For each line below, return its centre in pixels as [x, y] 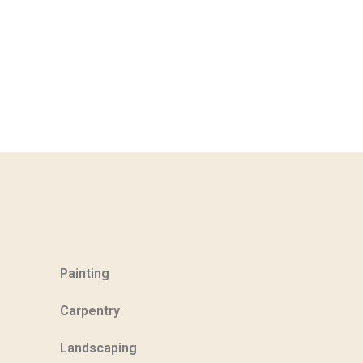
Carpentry [90, 310]
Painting [85, 273]
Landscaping [99, 348]
